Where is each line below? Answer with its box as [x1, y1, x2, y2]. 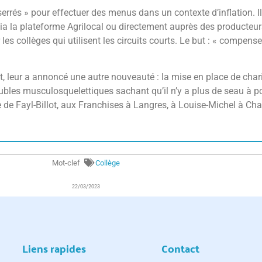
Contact [161, 238, 199, 258]
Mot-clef [52, 158, 80, 167]
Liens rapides [22, 238, 86, 258]
